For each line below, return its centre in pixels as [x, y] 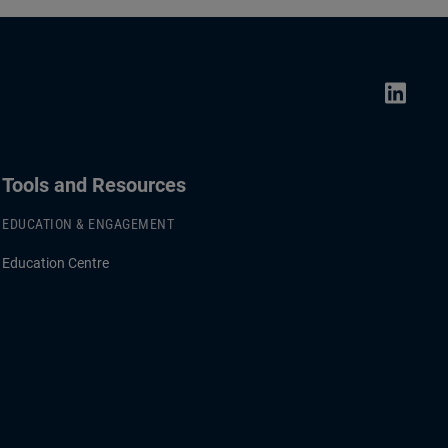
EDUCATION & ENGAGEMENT [88, 224]
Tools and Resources [94, 185]
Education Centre [55, 263]
